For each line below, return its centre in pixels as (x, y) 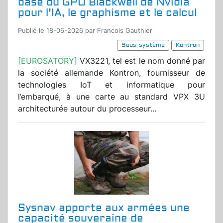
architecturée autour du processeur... (87, 109)
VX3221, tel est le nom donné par (143, 61)
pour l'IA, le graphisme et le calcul (107, 13)
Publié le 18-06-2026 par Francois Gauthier (85, 31)
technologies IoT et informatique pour (111, 85)
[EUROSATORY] (49, 61)
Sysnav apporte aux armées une (104, 208)
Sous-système (143, 45)
